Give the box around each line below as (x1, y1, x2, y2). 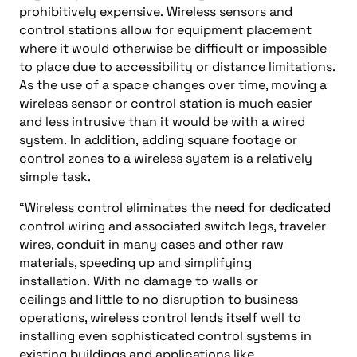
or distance (193, 57, 265, 75)
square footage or (184, 131, 297, 148)
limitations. (265, 57, 335, 75)
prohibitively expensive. (19, 2, 167, 20)
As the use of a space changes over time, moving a (19, 76, 327, 93)
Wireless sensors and (167, 2, 292, 20)
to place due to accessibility (19, 57, 193, 75)
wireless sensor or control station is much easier (19, 94, 312, 112)
